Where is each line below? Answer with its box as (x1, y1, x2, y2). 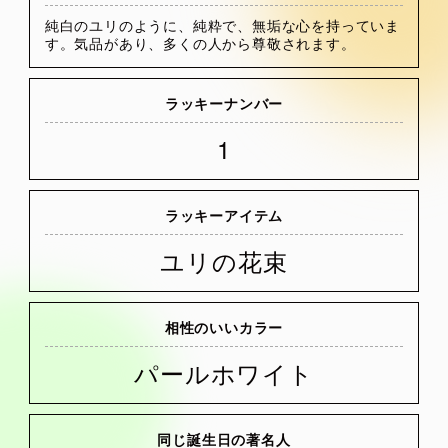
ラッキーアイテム (164, 205, 284, 226)
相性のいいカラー (164, 317, 284, 338)
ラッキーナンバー (164, 93, 284, 114)
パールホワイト (134, 355, 314, 391)
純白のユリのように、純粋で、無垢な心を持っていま (44, 15, 400, 36)
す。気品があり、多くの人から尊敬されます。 (44, 33, 356, 54)
